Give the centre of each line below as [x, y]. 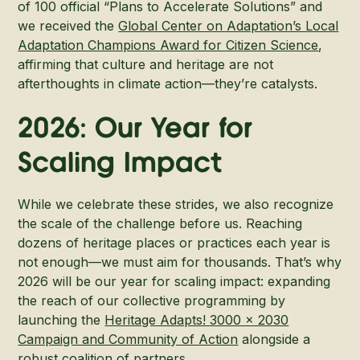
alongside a [274, 339]
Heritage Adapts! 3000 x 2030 [197, 319]
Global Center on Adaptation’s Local [229, 25]
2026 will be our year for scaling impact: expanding [174, 281]
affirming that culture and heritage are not [146, 64]
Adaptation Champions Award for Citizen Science [168, 45]
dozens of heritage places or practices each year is [174, 242]
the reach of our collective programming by [152, 300]
